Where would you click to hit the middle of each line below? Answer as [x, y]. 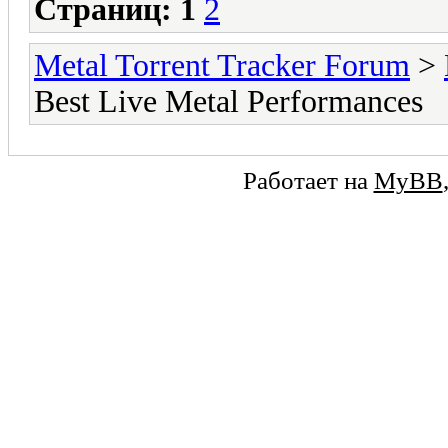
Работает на [308, 179]
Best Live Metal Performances [228, 101]
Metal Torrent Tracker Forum [222, 65]
